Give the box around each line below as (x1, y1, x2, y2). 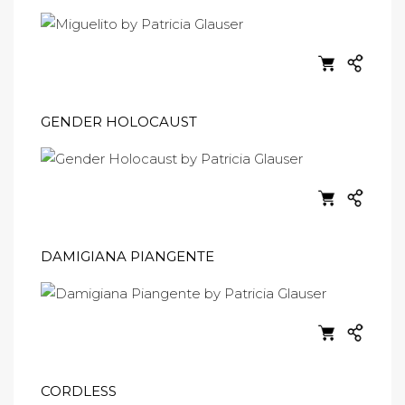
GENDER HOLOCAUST (41, 113, 197, 130)
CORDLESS (41, 382, 117, 400)
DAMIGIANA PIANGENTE (41, 248, 214, 265)
